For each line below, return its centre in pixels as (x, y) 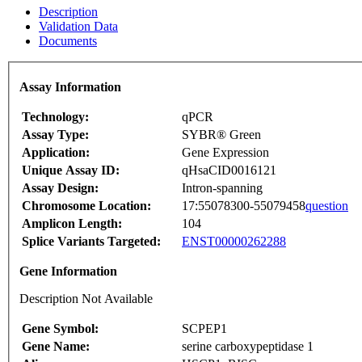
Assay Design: (60, 188)
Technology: (55, 117)
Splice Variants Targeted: (91, 242)
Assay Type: (55, 135)
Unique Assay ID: (71, 170)
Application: (56, 153)
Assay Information (70, 87)
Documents (68, 40)
